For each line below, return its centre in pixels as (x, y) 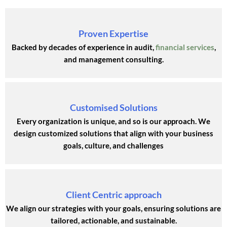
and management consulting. (113, 59)
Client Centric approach (113, 194)
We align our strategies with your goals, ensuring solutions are (113, 208)
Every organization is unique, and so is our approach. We (113, 121)
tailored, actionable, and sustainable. (113, 220)
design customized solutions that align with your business (113, 133)
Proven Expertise (113, 33)
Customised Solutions (113, 107)
